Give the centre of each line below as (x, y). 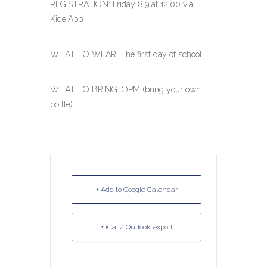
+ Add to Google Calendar (136, 190)
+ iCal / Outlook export (136, 227)
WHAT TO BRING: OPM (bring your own (125, 89)
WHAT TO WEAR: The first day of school (126, 54)
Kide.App (66, 19)
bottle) (61, 104)
